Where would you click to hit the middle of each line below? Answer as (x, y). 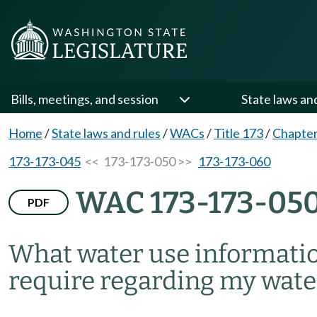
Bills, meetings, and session (85, 99)
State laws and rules (106, 133)
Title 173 (238, 133)
